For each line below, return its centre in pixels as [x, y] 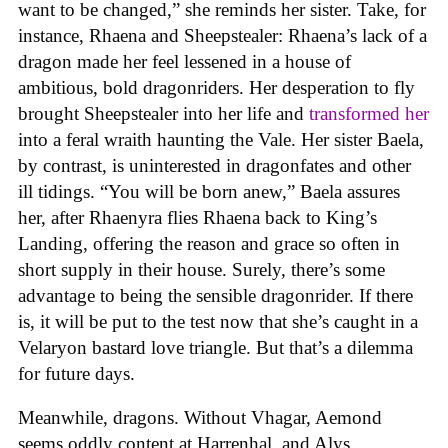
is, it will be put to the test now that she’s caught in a [218, 321]
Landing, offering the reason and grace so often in [209, 243]
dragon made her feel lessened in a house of [184, 61]
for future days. [79, 373]
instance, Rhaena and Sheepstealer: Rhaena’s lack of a [222, 35]
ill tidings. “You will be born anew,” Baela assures [209, 191]
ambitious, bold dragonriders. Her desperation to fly [216, 87]
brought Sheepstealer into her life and [163, 113]
